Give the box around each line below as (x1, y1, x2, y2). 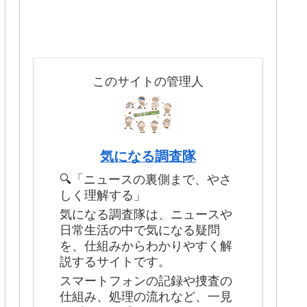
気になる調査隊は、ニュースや (60, 204, 232, 222)
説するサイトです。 (60, 251, 171, 269)
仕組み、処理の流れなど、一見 (60, 286, 232, 305)
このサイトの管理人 (93, 71, 204, 90)
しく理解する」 (60, 184, 146, 203)
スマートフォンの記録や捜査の (60, 271, 232, 289)
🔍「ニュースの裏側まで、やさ (60, 169, 232, 187)
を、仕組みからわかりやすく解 (60, 235, 232, 254)
